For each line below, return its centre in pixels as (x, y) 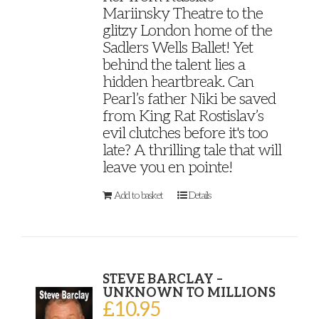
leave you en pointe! (167, 167)
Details (199, 195)
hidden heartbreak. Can (178, 82)
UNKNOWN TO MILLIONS (189, 293)
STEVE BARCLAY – (162, 279)
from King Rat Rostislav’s (183, 116)
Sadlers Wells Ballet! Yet (177, 47)
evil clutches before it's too (185, 133)
